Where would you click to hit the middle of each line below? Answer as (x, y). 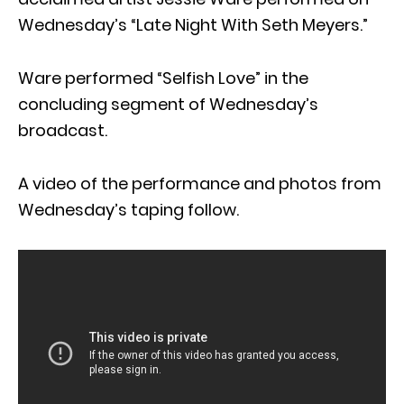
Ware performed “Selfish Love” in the (163, 78)
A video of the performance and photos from (200, 184)
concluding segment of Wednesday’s (168, 104)
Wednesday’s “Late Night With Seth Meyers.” (193, 25)
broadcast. (63, 130)
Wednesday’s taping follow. (129, 210)
